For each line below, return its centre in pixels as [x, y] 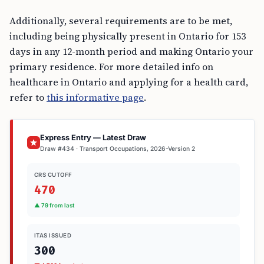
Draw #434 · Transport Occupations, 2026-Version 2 [118, 149]
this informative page [95, 97]
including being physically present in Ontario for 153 [128, 36]
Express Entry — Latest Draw [93, 138]
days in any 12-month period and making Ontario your [131, 51]
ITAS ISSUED [53, 235]
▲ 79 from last [54, 205]
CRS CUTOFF [53, 175]
